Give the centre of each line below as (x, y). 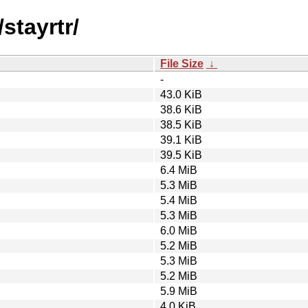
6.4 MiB (179, 170)
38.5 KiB (181, 124)
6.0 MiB (179, 230)
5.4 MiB (179, 200)
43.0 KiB (181, 94)
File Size (182, 63)
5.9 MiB (179, 291)
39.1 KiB (181, 140)
